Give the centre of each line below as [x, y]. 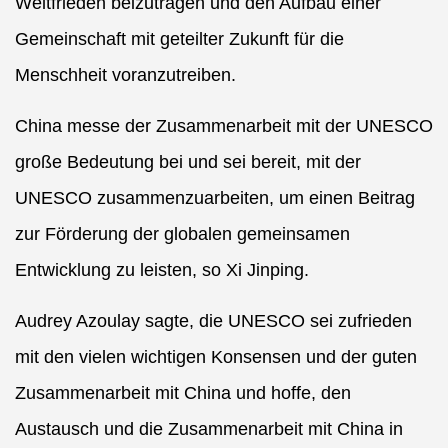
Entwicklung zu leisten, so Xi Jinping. [162, 270]
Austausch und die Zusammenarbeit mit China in [209, 429]
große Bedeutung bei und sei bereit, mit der [188, 162]
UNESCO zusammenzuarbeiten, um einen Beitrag [215, 198]
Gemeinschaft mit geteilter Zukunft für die [179, 39]
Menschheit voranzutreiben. [125, 75]
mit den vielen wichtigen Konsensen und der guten [216, 357]
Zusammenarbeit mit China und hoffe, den [183, 393]
